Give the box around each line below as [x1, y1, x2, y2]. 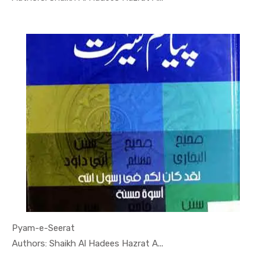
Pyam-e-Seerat [12, 223, 75, 234]
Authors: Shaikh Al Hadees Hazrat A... [12, 238, 163, 249]
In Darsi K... [103, 236, 154, 249]
